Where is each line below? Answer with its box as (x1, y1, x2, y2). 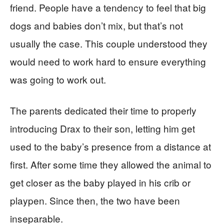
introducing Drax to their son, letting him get (10, 121, 195, 135)
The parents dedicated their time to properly (10, 103, 196, 117)
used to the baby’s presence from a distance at (10, 139, 211, 153)
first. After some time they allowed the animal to (10, 157, 211, 171)
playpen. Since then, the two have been (10, 193, 180, 207)
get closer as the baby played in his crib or (10, 175, 190, 189)
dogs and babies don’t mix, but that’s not (10, 18, 183, 32)
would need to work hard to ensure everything (10, 54, 206, 68)
